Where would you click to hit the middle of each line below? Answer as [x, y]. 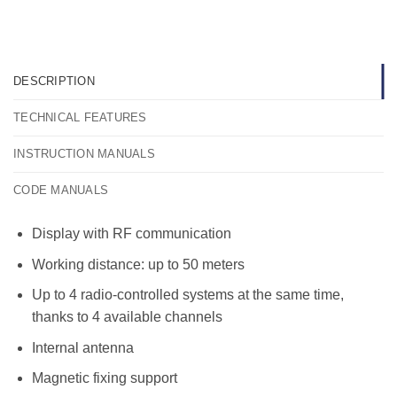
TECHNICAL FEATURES [80, 117]
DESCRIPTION [54, 81]
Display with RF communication [131, 233]
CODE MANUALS [61, 190]
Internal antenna [82, 347]
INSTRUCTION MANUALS [84, 153]
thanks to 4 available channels [127, 317]
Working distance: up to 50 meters [138, 264]
